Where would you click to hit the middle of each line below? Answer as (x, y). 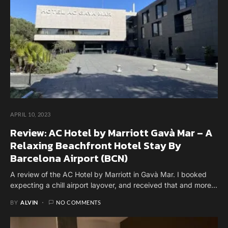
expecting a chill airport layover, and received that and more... (114, 185)
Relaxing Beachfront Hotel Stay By (96, 146)
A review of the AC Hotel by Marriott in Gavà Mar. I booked (108, 175)
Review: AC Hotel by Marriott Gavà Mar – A (111, 133)
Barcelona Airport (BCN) (69, 159)
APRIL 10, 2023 (31, 115)
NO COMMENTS (79, 203)
